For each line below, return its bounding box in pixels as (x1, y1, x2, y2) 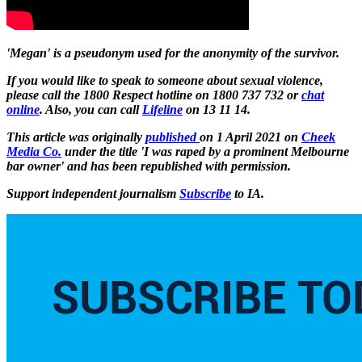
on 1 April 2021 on (200, 129, 301, 144)
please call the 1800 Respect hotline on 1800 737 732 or (6, 87, 301, 102)
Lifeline (142, 102, 183, 116)
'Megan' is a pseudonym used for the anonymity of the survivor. (6, 45, 339, 60)
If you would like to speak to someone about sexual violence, (6, 73, 323, 87)
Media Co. (6, 144, 61, 158)
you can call (72, 102, 142, 116)
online (6, 102, 40, 116)
